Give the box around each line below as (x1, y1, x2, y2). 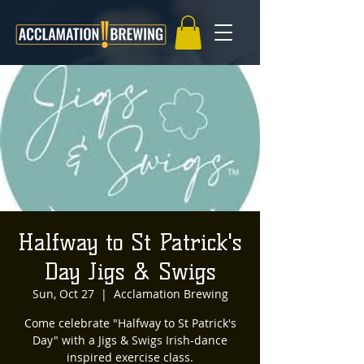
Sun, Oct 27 (32, 285, 94, 301)
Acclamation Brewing (113, 285, 228, 301)
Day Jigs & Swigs (44, 257, 216, 285)
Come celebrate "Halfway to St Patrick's (24, 314, 236, 331)
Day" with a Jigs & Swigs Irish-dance (32, 331, 227, 348)
